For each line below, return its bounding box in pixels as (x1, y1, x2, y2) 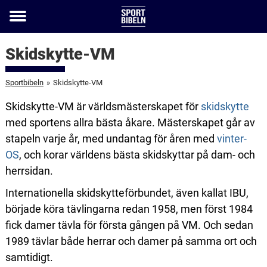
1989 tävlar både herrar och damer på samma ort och (5, 235, 257, 247)
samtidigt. (5, 251, 53, 263)
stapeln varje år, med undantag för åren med (5, 132, 217, 145)
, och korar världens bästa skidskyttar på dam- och (18, 148, 255, 161)
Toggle (10, 18, 42, 31)
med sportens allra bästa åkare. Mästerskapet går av (5, 116, 255, 129)
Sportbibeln (5, 78, 44, 87)
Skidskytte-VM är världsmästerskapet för (5, 100, 201, 113)
